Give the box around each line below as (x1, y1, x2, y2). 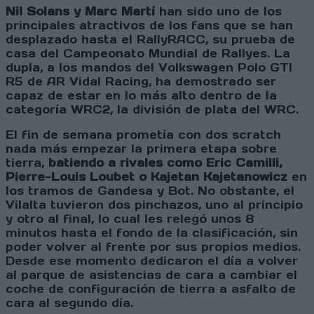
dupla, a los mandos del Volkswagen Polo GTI (6, 60, 292, 75)
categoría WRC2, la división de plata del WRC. (6, 102, 299, 117)
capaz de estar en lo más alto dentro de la (6, 88, 277, 103)
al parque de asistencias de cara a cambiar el (6, 268, 297, 282)
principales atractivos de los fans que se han (6, 18, 293, 33)
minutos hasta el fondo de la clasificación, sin (6, 226, 298, 240)
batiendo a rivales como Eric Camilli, (48, 156, 282, 170)
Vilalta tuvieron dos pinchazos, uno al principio (6, 198, 303, 212)
